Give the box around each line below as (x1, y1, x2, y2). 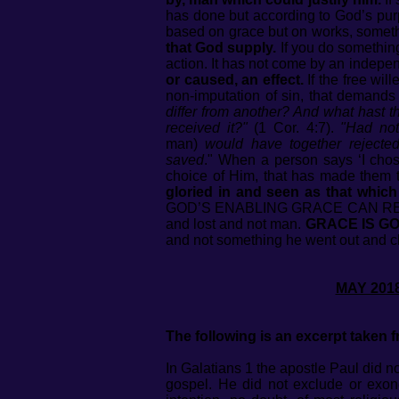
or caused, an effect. (166, 72, 304, 87)
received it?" (166, 120, 248, 135)
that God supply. (166, 40, 277, 55)
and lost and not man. (166, 216, 305, 232)
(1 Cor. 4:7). (247, 120, 341, 135)
